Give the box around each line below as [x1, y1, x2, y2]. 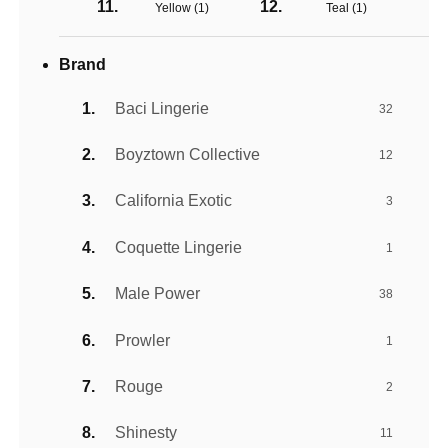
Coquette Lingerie [115, 238, 243, 256]
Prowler [115, 331, 171, 349]
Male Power [115, 285, 201, 303]
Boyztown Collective [115, 146, 261, 164]
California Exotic [115, 192, 233, 210]
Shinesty [115, 424, 178, 442]
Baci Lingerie [115, 99, 210, 117]
